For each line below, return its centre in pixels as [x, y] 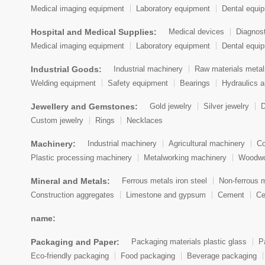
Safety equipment [138, 83]
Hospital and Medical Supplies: [94, 32]
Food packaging [148, 256]
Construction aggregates [72, 195]
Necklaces [145, 120]
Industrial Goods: [66, 69]
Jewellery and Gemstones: [84, 106]
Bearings [195, 83]
